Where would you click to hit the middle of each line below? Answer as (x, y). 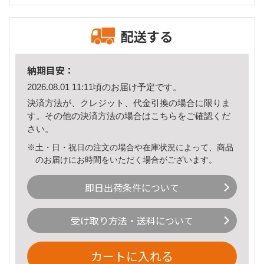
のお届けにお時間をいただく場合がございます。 (126, 159)
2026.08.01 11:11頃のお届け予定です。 (104, 87)
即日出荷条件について (132, 187)
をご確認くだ (204, 115)
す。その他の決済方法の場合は (89, 115)
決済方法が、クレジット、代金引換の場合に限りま (129, 103)
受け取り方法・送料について (132, 221)
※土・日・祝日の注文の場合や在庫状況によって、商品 (130, 147)
